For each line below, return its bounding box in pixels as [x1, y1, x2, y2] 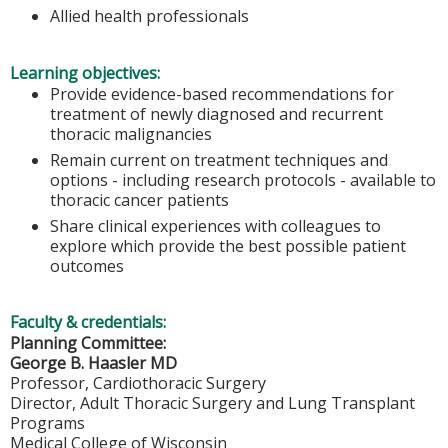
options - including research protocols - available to [50, 168, 436, 191]
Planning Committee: [10, 331, 166, 354]
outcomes [50, 254, 124, 277]
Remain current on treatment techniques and [50, 148, 388, 171]
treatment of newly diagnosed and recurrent [50, 102, 383, 125]
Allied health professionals [50, 5, 249, 28]
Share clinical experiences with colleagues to [50, 214, 381, 237]
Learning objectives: [10, 61, 164, 84]
